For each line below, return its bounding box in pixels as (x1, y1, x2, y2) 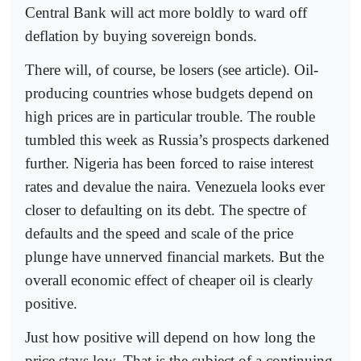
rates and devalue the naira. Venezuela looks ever (25, 177, 325, 195)
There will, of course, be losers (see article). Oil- (25, 60, 318, 78)
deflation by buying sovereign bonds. (25, 27, 257, 44)
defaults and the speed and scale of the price (25, 224, 293, 242)
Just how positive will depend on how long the (25, 329, 315, 346)
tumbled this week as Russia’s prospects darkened (25, 131, 330, 148)
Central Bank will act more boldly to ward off (25, 3, 307, 21)
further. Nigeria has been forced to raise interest (25, 154, 313, 172)
